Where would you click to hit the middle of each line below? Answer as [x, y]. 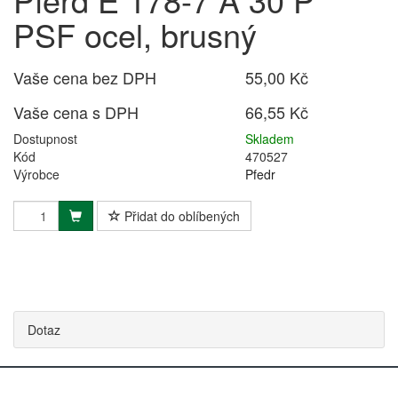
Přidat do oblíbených [180, 216]
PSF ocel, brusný [135, 34]
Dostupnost [45, 139]
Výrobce [36, 174]
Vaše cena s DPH [76, 112]
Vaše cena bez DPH [85, 77]
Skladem [270, 139]
